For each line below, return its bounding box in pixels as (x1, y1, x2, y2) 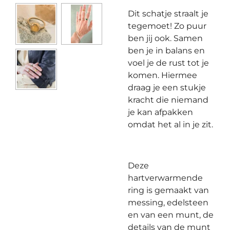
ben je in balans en (128, 46, 205, 55)
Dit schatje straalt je (128, 9, 208, 18)
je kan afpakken (128, 107, 193, 117)
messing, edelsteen (128, 198, 208, 207)
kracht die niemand (128, 95, 208, 105)
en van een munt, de (128, 210, 214, 220)
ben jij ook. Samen (128, 33, 203, 43)
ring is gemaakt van (128, 185, 209, 195)
